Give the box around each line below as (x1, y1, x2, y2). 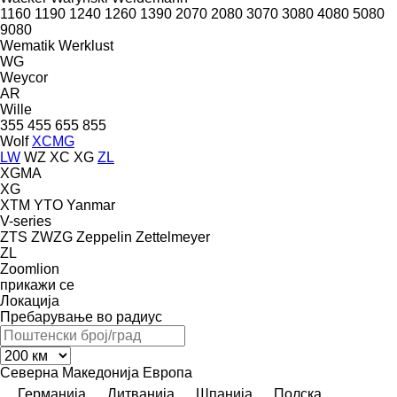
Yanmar (66, 197, 115, 213)
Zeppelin (76, 229, 132, 245)
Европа (143, 364, 192, 380)
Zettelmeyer (136, 229, 210, 245)
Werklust (58, 37, 113, 53)
